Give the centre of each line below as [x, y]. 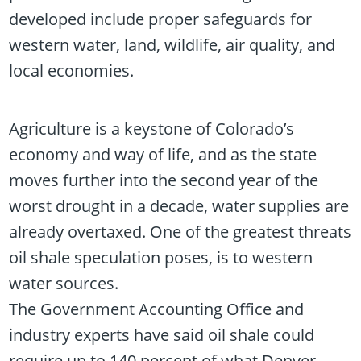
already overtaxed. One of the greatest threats [180, 232]
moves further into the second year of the [164, 180]
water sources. [64, 284]
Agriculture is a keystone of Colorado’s [152, 129]
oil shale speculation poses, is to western [161, 258]
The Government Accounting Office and [157, 309]
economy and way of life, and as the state [163, 155]
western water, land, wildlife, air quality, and [172, 45]
